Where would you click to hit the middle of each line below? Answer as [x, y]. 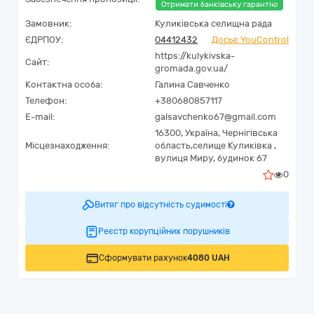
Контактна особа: [64, 84]
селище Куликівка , [234, 145]
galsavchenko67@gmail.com [216, 117]
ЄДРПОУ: [44, 40]
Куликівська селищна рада [213, 23]
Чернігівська [250, 133]
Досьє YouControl [250, 40]
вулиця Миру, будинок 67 [211, 158]
